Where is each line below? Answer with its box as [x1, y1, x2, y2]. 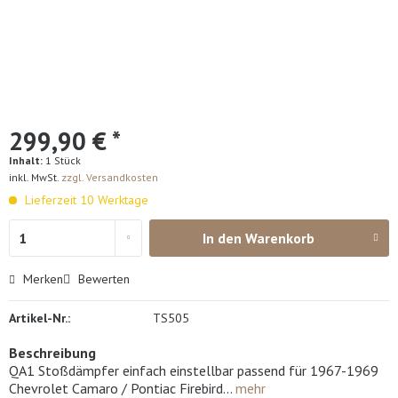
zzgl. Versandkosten [61, 171, 158, 184]
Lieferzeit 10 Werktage [21, 192, 148, 208]
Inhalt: [9, 154, 45, 167]
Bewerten [75, 271, 130, 287]
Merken [23, 271, 63, 287]
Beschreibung [9, 344, 96, 362]
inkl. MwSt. [9, 171, 61, 184]
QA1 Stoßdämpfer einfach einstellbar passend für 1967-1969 [9, 362, 378, 379]
